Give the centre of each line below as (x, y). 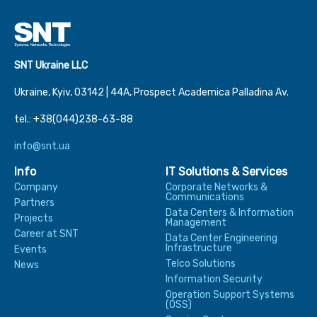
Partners (34, 203)
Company (36, 188)
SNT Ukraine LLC (51, 66)
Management (196, 223)
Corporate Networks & (217, 188)
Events (30, 250)
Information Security (214, 279)
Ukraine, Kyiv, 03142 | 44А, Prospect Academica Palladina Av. (151, 93)
